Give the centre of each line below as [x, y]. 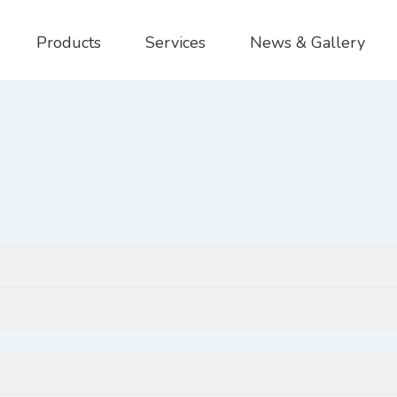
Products [68, 43]
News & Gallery [307, 43]
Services [175, 43]
